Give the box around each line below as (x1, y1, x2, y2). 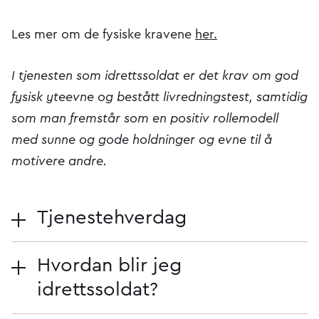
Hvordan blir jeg (37, 256, 182, 276)
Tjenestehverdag (37, 208, 187, 228)
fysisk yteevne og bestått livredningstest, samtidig (11, 90, 308, 104)
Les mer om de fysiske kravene (11, 28, 195, 41)
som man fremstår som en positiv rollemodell (11, 112, 278, 125)
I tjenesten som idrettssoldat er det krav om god (11, 69, 298, 83)
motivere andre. (11, 155, 107, 168)
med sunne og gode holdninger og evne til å (11, 133, 272, 147)
